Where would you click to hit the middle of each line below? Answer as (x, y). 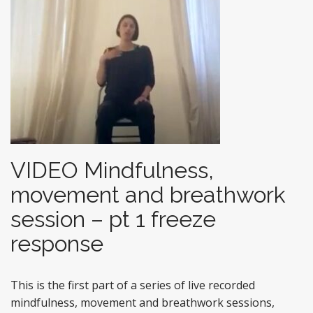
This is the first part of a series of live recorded (133, 285)
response (57, 243)
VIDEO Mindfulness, (112, 170)
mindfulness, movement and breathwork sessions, (143, 303)
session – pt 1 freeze (113, 219)
